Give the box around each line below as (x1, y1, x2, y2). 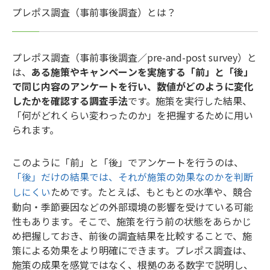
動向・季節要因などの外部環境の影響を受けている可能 (12, 199, 253, 214)
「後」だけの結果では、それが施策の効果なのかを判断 (12, 169, 253, 184)
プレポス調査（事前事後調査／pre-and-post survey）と (12, 49, 257, 64)
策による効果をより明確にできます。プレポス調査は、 (12, 242, 252, 257)
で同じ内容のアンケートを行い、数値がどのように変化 (12, 78, 253, 93)
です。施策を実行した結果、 (128, 93, 252, 108)
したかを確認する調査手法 (12, 93, 128, 108)
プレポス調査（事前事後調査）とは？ (12, 4, 176, 19)
